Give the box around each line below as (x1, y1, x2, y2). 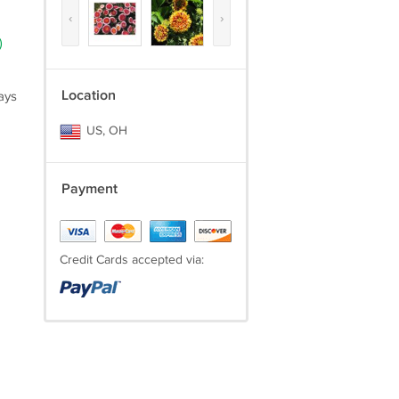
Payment (61, 181, 118, 198)
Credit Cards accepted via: (59, 253, 204, 267)
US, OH (82, 124, 127, 138)
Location (61, 87, 116, 104)
